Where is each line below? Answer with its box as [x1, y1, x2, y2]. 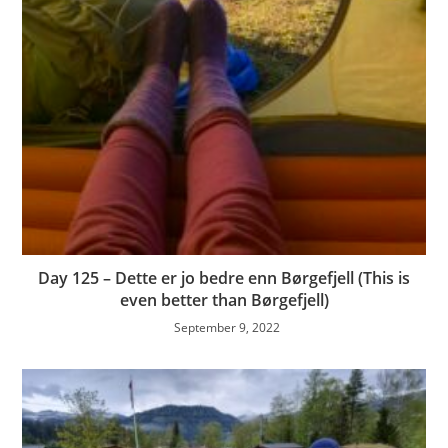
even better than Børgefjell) [119, 289, 329, 312]
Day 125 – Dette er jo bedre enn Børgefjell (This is [38, 267, 410, 290]
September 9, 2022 [173, 319, 280, 337]
